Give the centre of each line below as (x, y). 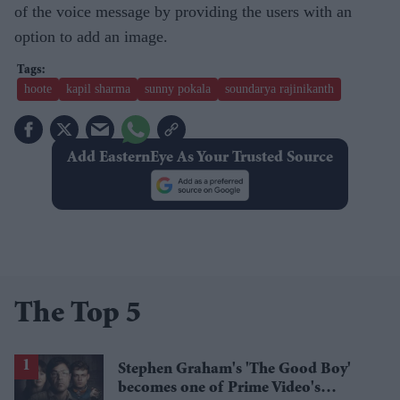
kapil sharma (98, 88)
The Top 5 (78, 315)
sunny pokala (178, 88)
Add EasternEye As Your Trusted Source (200, 158)
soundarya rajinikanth (279, 88)
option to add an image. (91, 36)
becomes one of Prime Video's (219, 388)
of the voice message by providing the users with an (183, 11)
